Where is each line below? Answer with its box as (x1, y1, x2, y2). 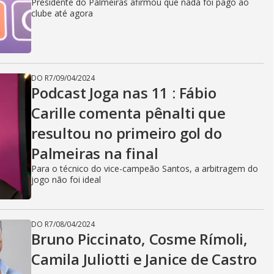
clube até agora (31, 7, 93, 19)
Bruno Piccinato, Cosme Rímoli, (31, 229, 248, 249)
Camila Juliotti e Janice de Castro (31, 249, 257, 269)
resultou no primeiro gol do (31, 123, 222, 143)
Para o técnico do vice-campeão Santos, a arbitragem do (31, 163, 258, 174)
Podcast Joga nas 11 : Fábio (31, 83, 217, 103)
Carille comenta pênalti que (31, 103, 226, 123)
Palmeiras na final (31, 143, 158, 163)
